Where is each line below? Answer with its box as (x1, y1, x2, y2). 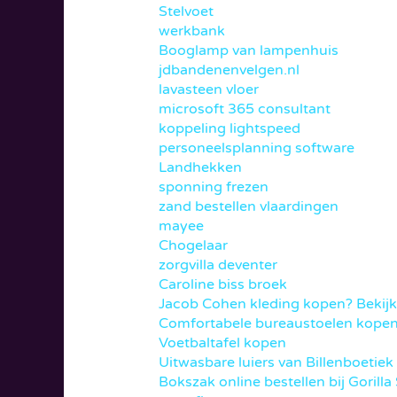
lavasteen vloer (158, 81, 259, 99)
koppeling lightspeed (158, 120, 300, 138)
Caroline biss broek (158, 276, 287, 294)
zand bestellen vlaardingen (158, 198, 339, 216)
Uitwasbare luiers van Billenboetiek (158, 354, 393, 372)
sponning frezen (158, 178, 269, 197)
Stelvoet (158, 3, 214, 21)
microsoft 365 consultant (158, 100, 331, 119)
